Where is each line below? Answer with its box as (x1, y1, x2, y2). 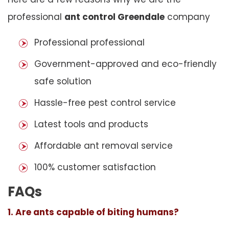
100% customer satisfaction (34, 161, 156, 173)
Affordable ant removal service (34, 139, 173, 152)
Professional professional (34, 36, 145, 49)
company (165, 10, 210, 23)
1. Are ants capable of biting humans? (8, 205, 179, 218)
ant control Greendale (64, 10, 165, 23)
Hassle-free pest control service (34, 96, 176, 109)
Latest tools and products (34, 118, 148, 130)
